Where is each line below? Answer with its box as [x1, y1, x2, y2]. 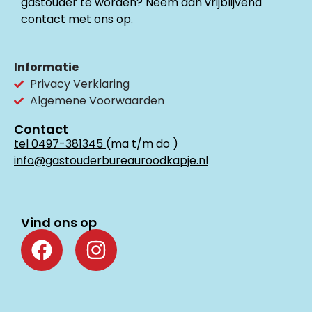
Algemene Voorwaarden [29, 92, 164, 109]
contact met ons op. [21, 11, 133, 28]
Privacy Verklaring [29, 75, 130, 92]
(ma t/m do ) [106, 135, 178, 152]
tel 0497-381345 [14, 135, 103, 152]
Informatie [14, 58, 79, 75]
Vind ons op [21, 214, 97, 232]
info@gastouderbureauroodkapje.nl [14, 152, 208, 169]
